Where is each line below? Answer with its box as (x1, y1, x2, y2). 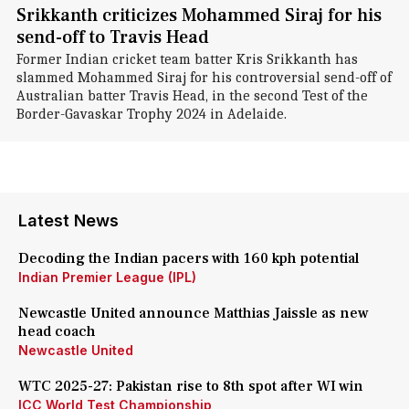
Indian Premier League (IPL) (18, 269, 196, 285)
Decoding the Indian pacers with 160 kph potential (18, 249, 359, 267)
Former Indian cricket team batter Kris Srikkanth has (16, 51, 358, 68)
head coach (18, 322, 96, 341)
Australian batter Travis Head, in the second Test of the (16, 88, 368, 104)
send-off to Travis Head (16, 26, 209, 49)
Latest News (18, 211, 119, 230)
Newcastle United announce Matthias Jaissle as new (18, 304, 369, 322)
